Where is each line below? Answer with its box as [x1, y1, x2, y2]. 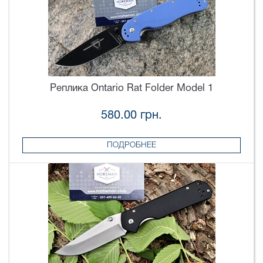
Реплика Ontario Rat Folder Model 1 [50, 84, 213, 93]
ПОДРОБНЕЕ [107, 141, 156, 149]
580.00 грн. [101, 110, 162, 121]
